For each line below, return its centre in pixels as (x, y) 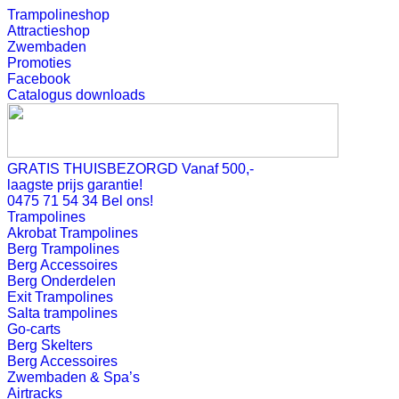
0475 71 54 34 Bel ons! (80, 201)
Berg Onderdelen (61, 281)
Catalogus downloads (76, 95)
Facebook (39, 79)
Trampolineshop (58, 15)
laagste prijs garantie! (75, 185)
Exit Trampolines (60, 297)
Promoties (39, 63)
